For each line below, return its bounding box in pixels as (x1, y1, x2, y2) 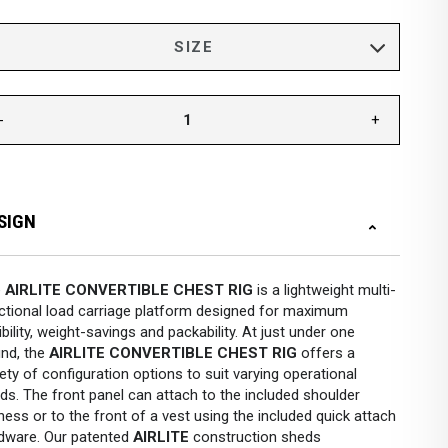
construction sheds (189, 428, 321, 446)
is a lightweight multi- (253, 281, 396, 299)
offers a (297, 344, 355, 362)
